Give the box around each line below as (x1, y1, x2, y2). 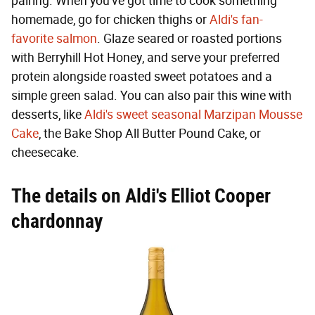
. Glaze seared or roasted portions (97, 30, 282, 46)
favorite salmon (11, 30, 97, 46)
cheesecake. (11, 144, 79, 160)
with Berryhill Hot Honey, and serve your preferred (11, 49, 280, 65)
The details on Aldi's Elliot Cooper (11, 184, 271, 207)
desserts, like (11, 106, 84, 122)
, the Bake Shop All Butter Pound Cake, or (39, 125, 261, 141)
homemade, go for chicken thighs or (11, 11, 210, 27)
